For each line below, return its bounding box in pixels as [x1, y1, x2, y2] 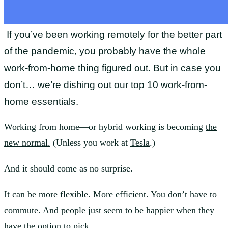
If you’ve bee [7, 29, 63, 40]
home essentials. [4, 96, 78, 107]
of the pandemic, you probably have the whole [4, 46, 206, 57]
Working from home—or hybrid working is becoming [4, 122, 203, 132]
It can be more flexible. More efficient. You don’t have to [4, 189, 217, 200]
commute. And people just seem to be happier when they [4, 205, 214, 216]
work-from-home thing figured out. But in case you [4, 63, 221, 74]
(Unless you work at [53, 137, 128, 148]
